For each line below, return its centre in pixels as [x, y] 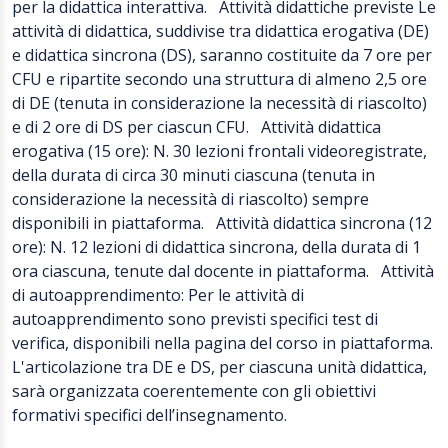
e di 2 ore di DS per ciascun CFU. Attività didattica [196, 127]
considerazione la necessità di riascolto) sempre [190, 199]
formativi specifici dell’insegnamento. [153, 415]
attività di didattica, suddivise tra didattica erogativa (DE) [220, 31]
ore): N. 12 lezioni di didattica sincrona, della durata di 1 [216, 247]
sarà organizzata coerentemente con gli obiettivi [194, 391]
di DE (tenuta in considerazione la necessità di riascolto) [219, 103]
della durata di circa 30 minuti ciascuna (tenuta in [193, 175]
